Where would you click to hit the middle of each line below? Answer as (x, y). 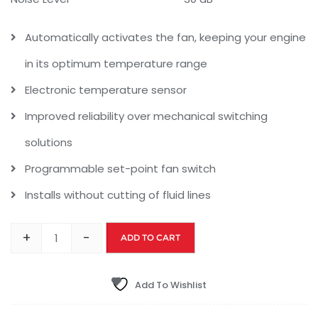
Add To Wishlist (171, 285)
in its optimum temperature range (116, 64)
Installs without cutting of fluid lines (118, 195)
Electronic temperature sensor (106, 90)
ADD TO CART (150, 238)
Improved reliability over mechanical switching (146, 116)
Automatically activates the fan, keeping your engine (165, 38)
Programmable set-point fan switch (120, 169)
